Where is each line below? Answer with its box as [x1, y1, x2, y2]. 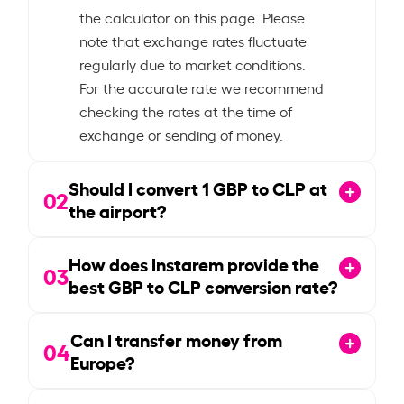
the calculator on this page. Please [79, 6, 306, 27]
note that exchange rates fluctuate [79, 30, 308, 50]
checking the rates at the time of [79, 100, 293, 121]
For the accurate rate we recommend [79, 77, 325, 97]
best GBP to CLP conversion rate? [69, 272, 338, 298]
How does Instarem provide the [69, 250, 320, 276]
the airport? [69, 197, 167, 223]
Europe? [70, 348, 135, 374]
